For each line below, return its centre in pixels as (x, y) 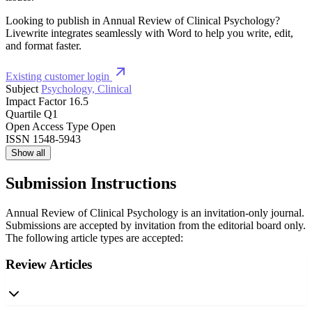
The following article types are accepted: (94, 237)
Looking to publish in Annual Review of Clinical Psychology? (143, 20)
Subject (22, 88)
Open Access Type (47, 126)
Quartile (23, 114)
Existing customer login (59, 76)
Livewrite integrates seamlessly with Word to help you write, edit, (149, 33)
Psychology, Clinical (86, 88)
